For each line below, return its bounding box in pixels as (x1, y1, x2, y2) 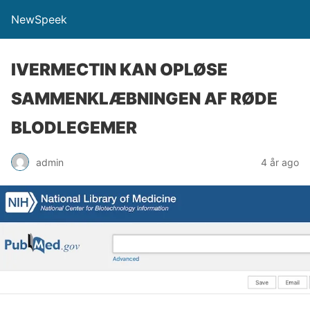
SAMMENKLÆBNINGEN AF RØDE (11, 89, 277, 109)
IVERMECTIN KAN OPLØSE (11, 60, 228, 80)
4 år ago (261, 156, 299, 168)
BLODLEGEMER (11, 118, 137, 138)
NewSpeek (11, 12, 67, 26)
